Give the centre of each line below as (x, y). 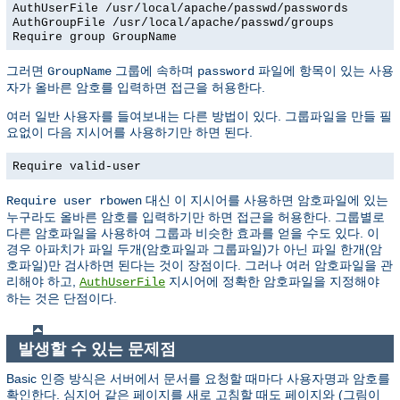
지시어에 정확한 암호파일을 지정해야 (272, 281)
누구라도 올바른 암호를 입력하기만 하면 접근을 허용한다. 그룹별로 (196, 217)
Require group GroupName (95, 37)
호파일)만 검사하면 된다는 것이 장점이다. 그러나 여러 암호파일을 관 (200, 265)
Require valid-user (77, 166)
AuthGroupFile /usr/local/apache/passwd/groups (173, 22)
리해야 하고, (43, 281)
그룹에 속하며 (154, 70)
